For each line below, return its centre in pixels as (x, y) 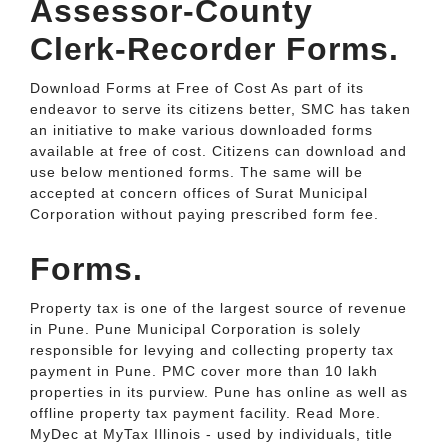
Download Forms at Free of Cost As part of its (197, 88)
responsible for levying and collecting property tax (212, 350)
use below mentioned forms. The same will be (196, 172)
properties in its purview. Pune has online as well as (219, 392)
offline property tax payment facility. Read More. (205, 413)
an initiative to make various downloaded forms (201, 130)
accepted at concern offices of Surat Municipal (199, 193)
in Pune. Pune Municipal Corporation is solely (195, 329)
